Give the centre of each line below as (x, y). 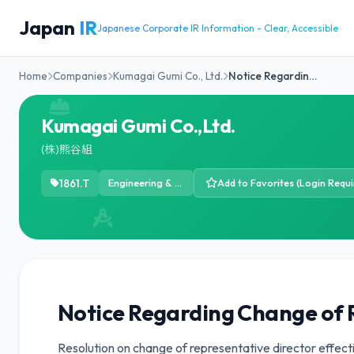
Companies (80, 76)
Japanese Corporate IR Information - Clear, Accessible (218, 28)
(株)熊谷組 (67, 149)
